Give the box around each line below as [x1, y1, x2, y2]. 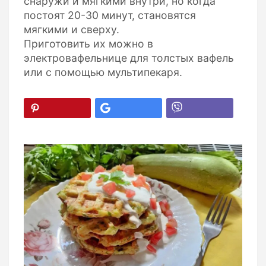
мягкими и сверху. [24, 23, 119, 36]
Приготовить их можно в [24, 37, 153, 50]
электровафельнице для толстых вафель [24, 52, 234, 64]
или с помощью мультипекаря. [24, 66, 182, 78]
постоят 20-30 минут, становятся [24, 9, 196, 21]
